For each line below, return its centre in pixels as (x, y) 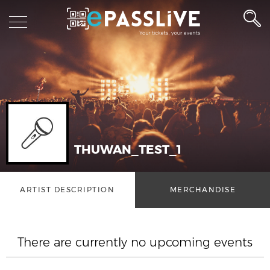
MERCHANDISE (202, 190)
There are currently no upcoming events (135, 242)
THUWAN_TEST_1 (127, 149)
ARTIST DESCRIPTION (67, 190)
